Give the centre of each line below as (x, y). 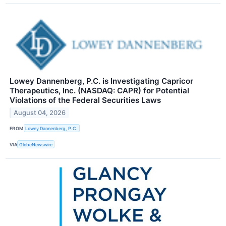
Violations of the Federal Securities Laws (85, 100)
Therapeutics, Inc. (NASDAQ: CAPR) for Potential (99, 91)
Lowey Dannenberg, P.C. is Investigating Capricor (101, 81)
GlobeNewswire (36, 144)
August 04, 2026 (40, 112)
